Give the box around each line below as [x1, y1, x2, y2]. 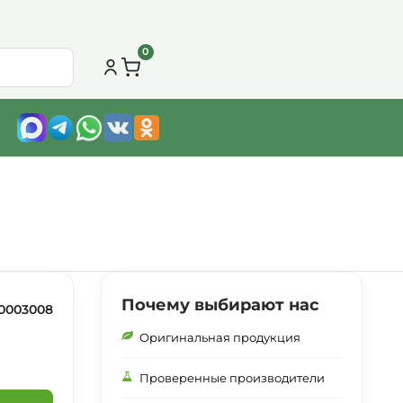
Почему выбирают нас [121, 295, 319, 315]
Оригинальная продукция [139, 330, 300, 345]
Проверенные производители [139, 371, 325, 385]
